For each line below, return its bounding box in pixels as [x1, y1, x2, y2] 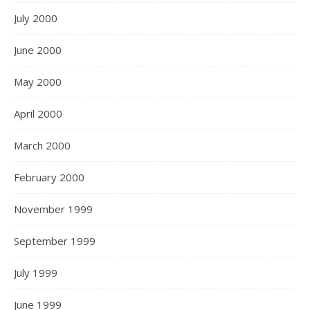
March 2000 [14, 138, 71, 152]
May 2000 [14, 75, 62, 89]
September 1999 [14, 234, 95, 248]
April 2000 [14, 107, 62, 120]
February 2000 [14, 170, 84, 184]
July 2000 [14, 11, 57, 25]
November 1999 [14, 202, 93, 216]
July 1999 [14, 266, 57, 280]
